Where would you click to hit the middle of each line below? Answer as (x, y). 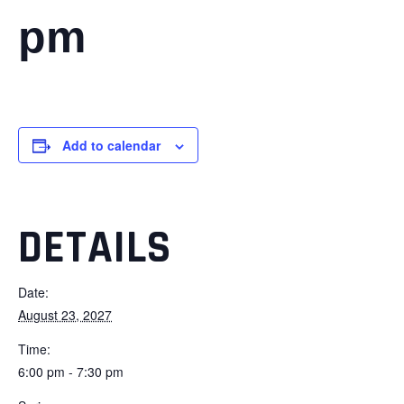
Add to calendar (111, 146)
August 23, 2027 (65, 315)
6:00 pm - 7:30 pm (71, 372)
